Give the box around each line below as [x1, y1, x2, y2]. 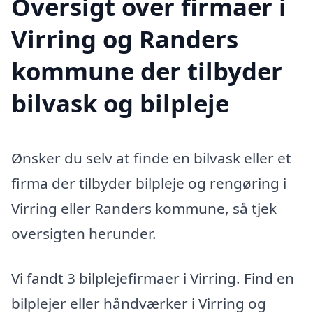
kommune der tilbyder [11, 54, 282, 87]
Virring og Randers [11, 22, 238, 55]
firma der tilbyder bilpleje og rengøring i [11, 173, 286, 193]
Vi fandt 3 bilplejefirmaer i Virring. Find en [11, 268, 294, 288]
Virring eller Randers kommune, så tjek [11, 198, 277, 218]
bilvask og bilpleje [11, 86, 229, 119]
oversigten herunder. [11, 223, 156, 243]
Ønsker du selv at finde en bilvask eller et [11, 147, 291, 168]
